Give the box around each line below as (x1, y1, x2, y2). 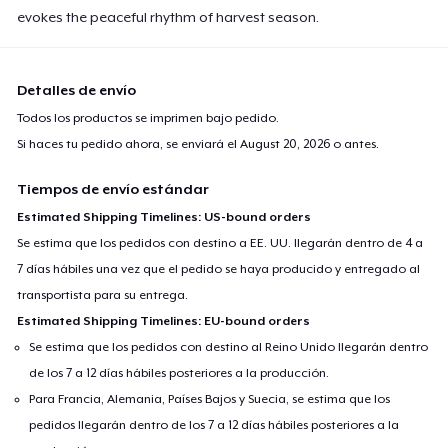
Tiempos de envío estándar (17, 180, 210, 197)
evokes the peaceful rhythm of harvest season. (17, 8, 320, 25)
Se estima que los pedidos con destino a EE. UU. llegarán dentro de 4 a (17, 235, 424, 250)
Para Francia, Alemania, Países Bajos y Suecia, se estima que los (29, 391, 391, 406)
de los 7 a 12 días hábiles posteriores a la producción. (29, 365, 330, 380)
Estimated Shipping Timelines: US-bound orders (17, 209, 312, 224)
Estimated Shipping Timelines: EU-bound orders (17, 313, 311, 328)
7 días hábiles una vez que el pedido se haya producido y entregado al (17, 261, 421, 276)
